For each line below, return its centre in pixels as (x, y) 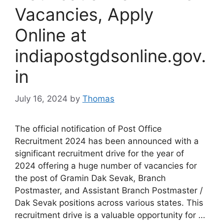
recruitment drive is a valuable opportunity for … (110, 215)
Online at (51, 35)
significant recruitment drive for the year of (99, 153)
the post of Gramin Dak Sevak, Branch (90, 178)
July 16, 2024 (41, 98)
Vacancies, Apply (84, 14)
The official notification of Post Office (88, 129)
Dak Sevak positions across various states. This (109, 203)
